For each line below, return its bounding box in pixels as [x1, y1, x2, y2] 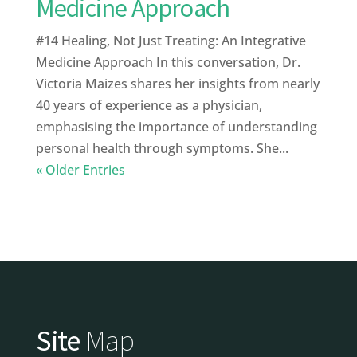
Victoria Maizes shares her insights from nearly [35, 74, 320, 92]
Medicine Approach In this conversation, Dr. [35, 53, 300, 71]
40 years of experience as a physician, [35, 96, 262, 114]
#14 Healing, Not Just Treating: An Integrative [35, 31, 306, 49]
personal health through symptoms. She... [35, 139, 288, 157]
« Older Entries [35, 160, 125, 178]
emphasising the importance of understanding [35, 117, 317, 135]
